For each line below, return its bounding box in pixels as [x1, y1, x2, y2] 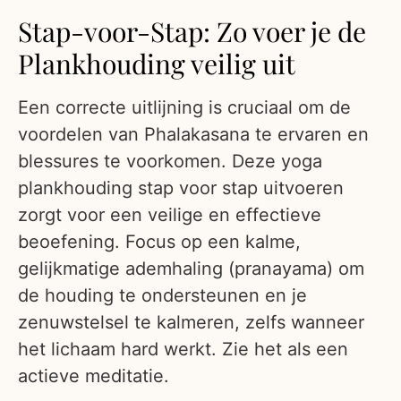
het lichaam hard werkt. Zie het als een [18, 338, 348, 361]
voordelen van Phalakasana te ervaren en [18, 124, 369, 146]
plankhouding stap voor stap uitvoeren [18, 177, 344, 200]
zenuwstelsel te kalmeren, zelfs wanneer [18, 311, 364, 334]
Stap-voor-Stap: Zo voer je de [18, 13, 366, 50]
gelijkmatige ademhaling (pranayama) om [18, 258, 364, 280]
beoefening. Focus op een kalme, [18, 231, 301, 253]
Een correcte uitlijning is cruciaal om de [18, 97, 351, 119]
